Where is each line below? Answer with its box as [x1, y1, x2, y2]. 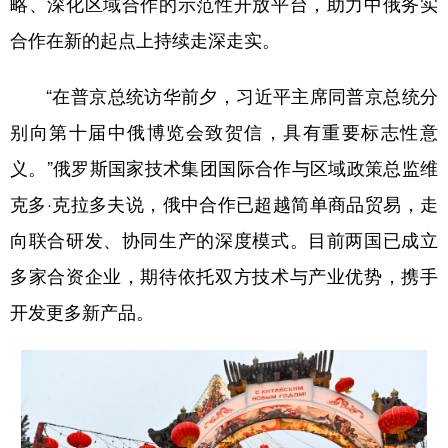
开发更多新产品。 [10, 303, 154, 322]
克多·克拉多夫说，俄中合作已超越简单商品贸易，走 [10, 195, 438, 214]
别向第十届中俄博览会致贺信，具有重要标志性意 [10, 123, 438, 142]
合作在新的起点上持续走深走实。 [10, 31, 280, 50]
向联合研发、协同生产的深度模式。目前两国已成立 [10, 231, 438, 250]
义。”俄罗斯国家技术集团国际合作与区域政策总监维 [10, 159, 438, 178]
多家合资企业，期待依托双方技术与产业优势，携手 [10, 267, 438, 286]
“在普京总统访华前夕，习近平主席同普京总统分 [10, 87, 438, 106]
